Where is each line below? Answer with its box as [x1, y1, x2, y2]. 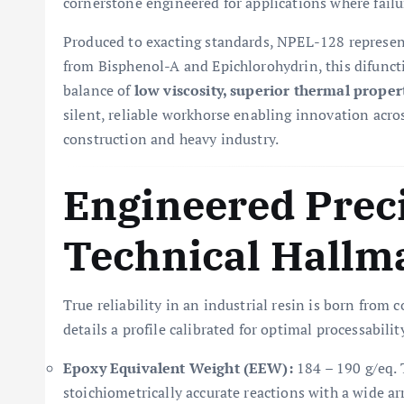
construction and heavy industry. [63, 129, 280, 149]
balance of [63, 80, 134, 100]
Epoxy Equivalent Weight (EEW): [63, 358, 293, 378]
